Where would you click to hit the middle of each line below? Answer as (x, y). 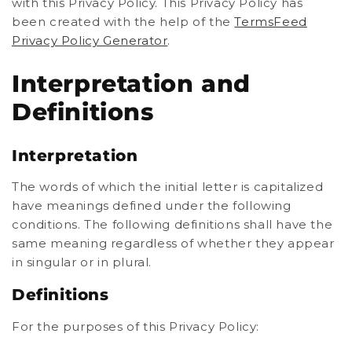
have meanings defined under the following (152, 206)
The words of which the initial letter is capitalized (168, 187)
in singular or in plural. (82, 262)
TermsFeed (271, 22)
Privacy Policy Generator (90, 40)
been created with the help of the (123, 22)
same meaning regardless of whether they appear (173, 244)
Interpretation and (131, 83)
